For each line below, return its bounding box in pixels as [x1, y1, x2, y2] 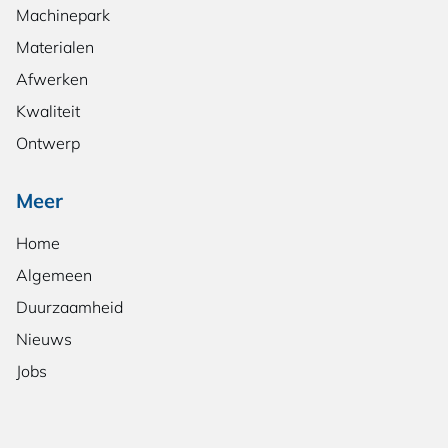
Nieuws [16, 329, 72, 350]
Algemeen [16, 265, 92, 286]
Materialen [16, 37, 94, 58]
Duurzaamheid [16, 297, 123, 318]
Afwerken [16, 69, 88, 90]
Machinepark [16, 5, 110, 26]
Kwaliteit [16, 101, 80, 122]
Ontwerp [16, 133, 80, 154]
